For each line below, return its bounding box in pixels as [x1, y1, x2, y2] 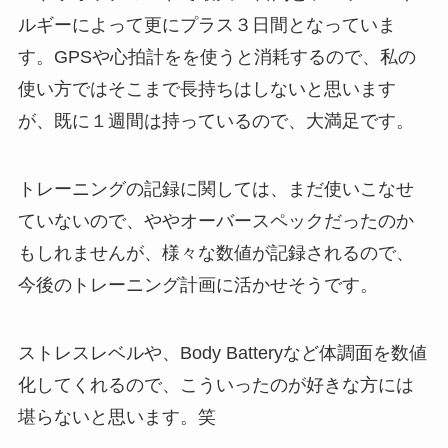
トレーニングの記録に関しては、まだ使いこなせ [17, 179, 414, 200]
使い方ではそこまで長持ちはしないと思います [17, 79, 396, 100]
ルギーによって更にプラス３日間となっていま [17, 15, 396, 36]
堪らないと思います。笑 [17, 406, 216, 427]
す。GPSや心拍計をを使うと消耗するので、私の [17, 47, 416, 68]
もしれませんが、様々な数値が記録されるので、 [17, 243, 414, 264]
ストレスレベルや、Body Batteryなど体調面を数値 [17, 342, 427, 363]
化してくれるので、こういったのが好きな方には [17, 374, 414, 395]
